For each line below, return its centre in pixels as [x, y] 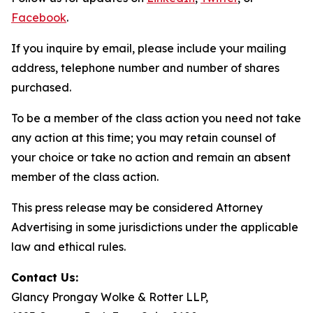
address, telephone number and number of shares [145, 68]
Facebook [39, 17]
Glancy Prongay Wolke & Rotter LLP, [110, 297]
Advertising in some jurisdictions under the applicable [155, 227]
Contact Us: [45, 277]
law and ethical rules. [68, 247]
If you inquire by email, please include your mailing [149, 48]
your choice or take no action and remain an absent [151, 157]
